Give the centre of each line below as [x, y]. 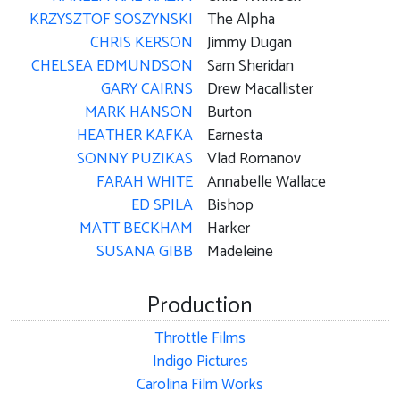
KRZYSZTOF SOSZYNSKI [111, 20]
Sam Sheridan [250, 66]
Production [200, 306]
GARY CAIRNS [147, 89]
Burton [229, 112]
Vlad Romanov [254, 159]
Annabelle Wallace [267, 182]
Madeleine [240, 252]
